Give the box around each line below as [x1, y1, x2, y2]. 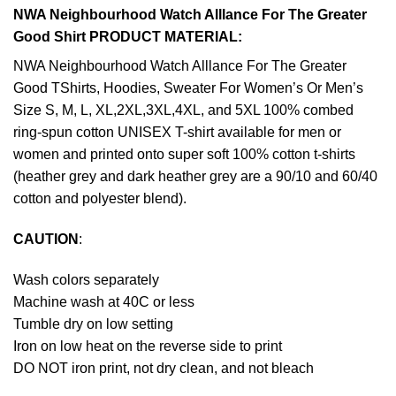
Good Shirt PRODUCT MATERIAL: [13, 29, 242, 45]
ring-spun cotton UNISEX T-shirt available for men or [13, 125, 341, 141]
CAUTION [13, 232, 79, 247]
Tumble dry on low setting [13, 316, 173, 331]
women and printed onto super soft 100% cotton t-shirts [13, 147, 355, 163]
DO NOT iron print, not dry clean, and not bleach [13, 360, 314, 376]
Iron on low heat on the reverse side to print [13, 338, 282, 354]
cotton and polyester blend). [13, 191, 187, 207]
